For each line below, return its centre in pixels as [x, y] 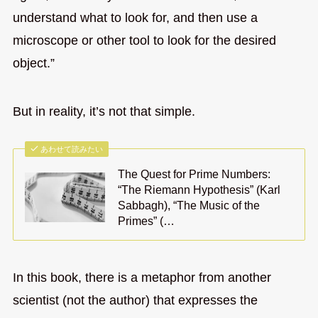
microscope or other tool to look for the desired [144, 41]
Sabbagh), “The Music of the [189, 205]
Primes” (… [147, 220]
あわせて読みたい [72, 149]
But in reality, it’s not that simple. [104, 111]
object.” [33, 64]
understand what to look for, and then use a [135, 18]
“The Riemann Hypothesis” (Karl [199, 189]
